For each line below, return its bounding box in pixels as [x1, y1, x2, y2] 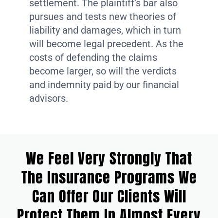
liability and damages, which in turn [29, 24, 181, 36]
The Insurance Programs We [21, 166, 197, 188]
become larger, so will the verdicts [29, 65, 177, 77]
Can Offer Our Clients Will [32, 185, 186, 207]
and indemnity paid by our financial [29, 78, 179, 91]
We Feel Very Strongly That [26, 147, 192, 169]
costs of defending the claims [29, 51, 157, 63]
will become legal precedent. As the [29, 37, 183, 50]
